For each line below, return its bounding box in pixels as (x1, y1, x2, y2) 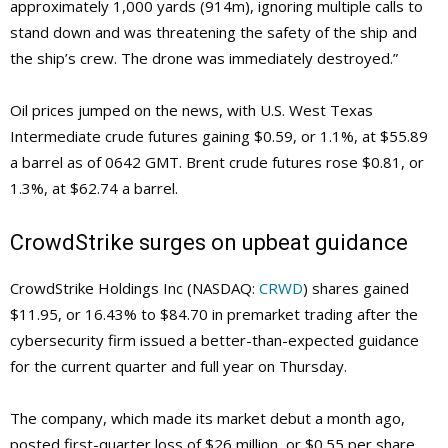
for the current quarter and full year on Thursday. (10, 356, 347, 377)
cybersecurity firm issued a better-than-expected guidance (10, 330, 419, 351)
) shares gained (303, 278, 409, 299)
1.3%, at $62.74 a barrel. (10, 178, 178, 199)
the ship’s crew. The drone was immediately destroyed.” (10, 48, 398, 69)
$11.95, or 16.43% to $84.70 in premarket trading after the (10, 304, 418, 325)
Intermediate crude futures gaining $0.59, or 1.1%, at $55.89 (10, 126, 428, 147)
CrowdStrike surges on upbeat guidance (10, 230, 408, 256)
